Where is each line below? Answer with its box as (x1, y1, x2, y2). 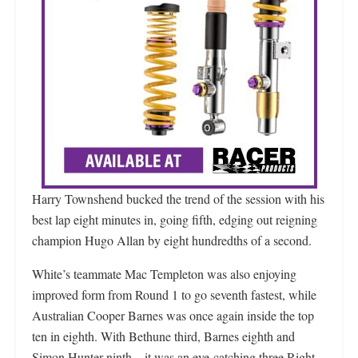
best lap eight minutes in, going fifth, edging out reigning (32, 210, 317, 228)
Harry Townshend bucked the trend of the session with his (32, 189, 324, 207)
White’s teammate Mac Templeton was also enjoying (32, 265, 296, 282)
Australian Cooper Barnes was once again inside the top (32, 306, 314, 324)
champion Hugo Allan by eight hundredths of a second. (32, 231, 312, 249)
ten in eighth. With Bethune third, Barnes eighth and (32, 327, 295, 344)
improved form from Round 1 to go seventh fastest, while (32, 285, 316, 303)
